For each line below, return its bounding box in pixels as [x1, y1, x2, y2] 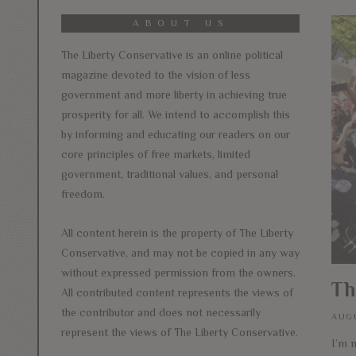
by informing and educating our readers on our [61, 127, 290, 141]
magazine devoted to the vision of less [61, 68, 250, 81]
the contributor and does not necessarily [61, 305, 261, 319]
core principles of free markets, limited [61, 147, 250, 161]
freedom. [61, 187, 105, 200]
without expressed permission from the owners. [61, 265, 296, 279]
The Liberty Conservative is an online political [61, 48, 283, 61]
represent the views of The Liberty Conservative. [61, 325, 298, 339]
